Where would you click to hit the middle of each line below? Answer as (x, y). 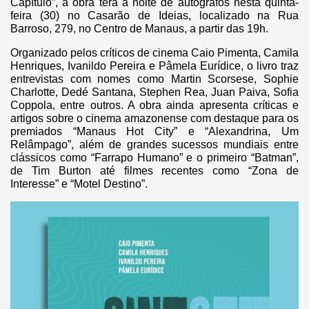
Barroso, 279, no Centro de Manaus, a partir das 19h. (139, 28)
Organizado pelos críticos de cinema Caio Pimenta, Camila (154, 52)
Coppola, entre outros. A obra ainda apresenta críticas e (154, 105)
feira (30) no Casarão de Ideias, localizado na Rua (154, 15)
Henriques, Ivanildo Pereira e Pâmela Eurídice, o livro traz (154, 66)
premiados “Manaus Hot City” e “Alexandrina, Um (154, 131)
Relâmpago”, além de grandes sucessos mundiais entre (154, 144)
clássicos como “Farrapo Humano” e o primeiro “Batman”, (154, 157)
